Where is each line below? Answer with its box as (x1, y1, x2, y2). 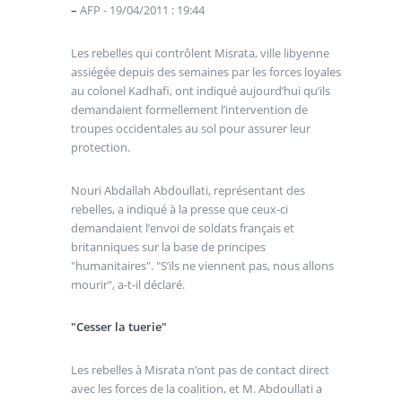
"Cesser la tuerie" (70, 319, 167, 336)
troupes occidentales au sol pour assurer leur (70, 120, 310, 136)
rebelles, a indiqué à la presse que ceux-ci (70, 200, 288, 217)
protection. (70, 139, 130, 155)
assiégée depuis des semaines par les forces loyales (70, 64, 341, 80)
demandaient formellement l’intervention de (70, 101, 308, 118)
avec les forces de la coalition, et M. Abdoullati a (70, 380, 322, 397)
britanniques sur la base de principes (70, 238, 266, 255)
